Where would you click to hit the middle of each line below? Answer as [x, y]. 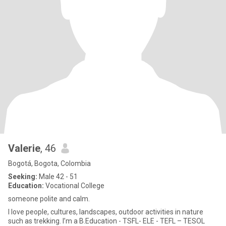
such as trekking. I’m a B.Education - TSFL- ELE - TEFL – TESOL [35, 221]
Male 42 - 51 [58, 177]
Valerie [24, 148]
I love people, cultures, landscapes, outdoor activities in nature [106, 212]
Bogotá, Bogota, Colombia [49, 163]
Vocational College [74, 186]
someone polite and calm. [49, 199]
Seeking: [23, 177]
